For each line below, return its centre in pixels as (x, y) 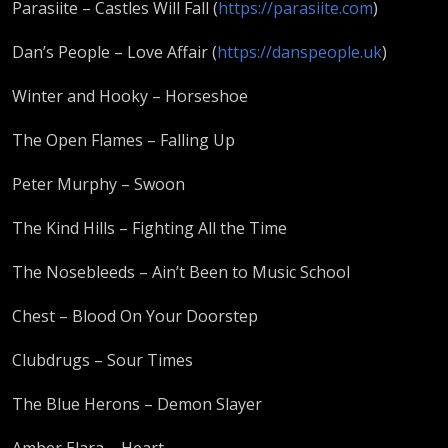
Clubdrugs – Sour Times (102, 359)
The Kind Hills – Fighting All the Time (149, 227)
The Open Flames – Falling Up (123, 139)
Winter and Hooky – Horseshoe (130, 95)
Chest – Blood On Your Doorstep (135, 315)
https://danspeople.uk (299, 51)
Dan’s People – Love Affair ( (114, 51)
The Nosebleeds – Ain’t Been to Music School (181, 271)
